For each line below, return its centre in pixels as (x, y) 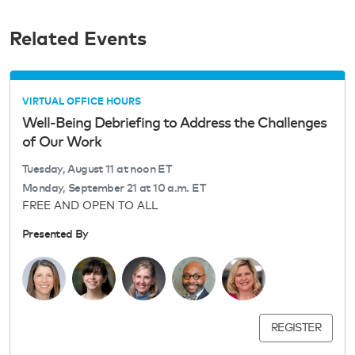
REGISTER (296, 328)
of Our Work (62, 143)
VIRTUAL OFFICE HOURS (82, 102)
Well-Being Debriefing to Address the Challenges (174, 124)
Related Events (78, 40)
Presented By (55, 235)
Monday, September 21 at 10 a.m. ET (114, 189)
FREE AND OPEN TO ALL (90, 206)
